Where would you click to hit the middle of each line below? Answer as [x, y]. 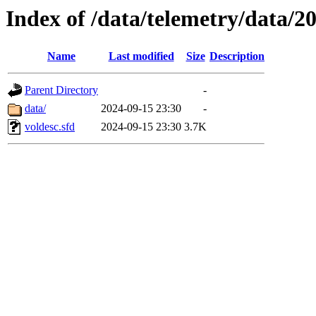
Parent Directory [61, 90]
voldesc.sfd [50, 127]
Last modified [141, 56]
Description [237, 56]
